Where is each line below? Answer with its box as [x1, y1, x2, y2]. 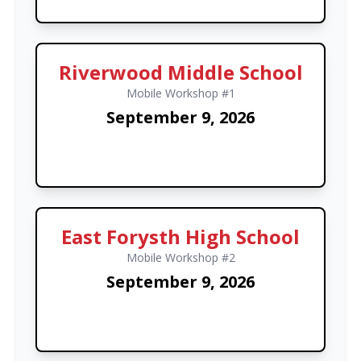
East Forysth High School [61, 222, 300, 250]
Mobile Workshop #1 [126, 85, 235, 101]
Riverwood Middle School [58, 58, 303, 85]
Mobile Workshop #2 [126, 249, 235, 265]
